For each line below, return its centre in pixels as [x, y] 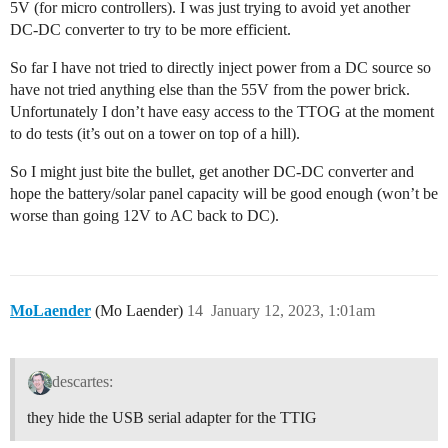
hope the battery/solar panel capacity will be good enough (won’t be [224, 194]
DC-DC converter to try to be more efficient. [150, 30]
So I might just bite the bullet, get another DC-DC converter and [212, 172]
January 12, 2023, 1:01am [293, 311]
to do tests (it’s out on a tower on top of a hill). [155, 134]
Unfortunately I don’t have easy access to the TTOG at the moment [222, 112]
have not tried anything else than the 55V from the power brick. [210, 90]
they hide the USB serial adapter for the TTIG [172, 418]
